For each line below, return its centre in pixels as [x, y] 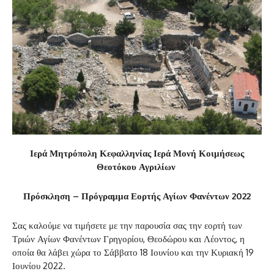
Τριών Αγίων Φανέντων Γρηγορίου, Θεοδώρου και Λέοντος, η [128, 239]
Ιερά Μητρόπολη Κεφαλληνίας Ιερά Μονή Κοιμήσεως [137, 154]
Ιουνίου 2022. [39, 266]
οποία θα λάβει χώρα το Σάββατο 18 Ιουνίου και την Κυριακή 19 [133, 253]
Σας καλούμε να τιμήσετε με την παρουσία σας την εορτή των [127, 226]
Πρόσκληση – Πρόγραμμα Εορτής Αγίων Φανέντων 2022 [137, 196]
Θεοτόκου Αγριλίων [137, 167]
